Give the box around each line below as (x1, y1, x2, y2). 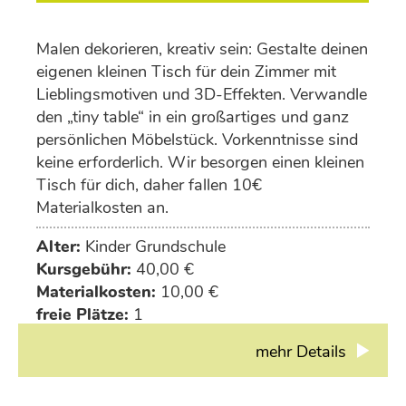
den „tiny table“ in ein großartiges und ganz (36, 106, 350, 129)
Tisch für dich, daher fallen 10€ (36, 174, 263, 197)
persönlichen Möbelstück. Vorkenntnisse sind (36, 129, 359, 151)
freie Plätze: (36, 304, 130, 326)
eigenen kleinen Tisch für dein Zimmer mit (36, 61, 337, 83)
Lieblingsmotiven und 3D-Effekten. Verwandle (36, 83, 368, 106)
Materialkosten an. (36, 197, 174, 219)
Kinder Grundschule (81, 236, 227, 258)
